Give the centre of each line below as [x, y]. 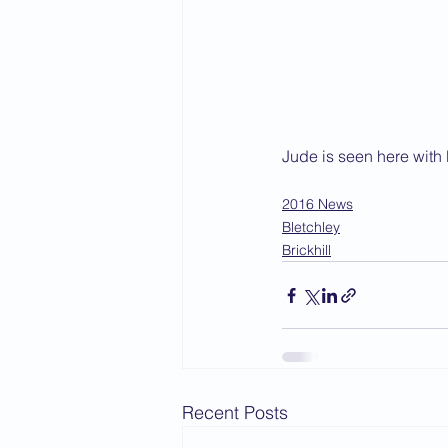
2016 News [317, 204]
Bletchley [311, 227]
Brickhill [306, 250]
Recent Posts [235, 413]
